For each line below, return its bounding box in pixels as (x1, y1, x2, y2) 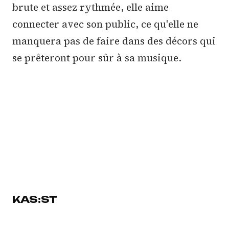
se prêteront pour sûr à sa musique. (12, 51, 181, 64)
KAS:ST (12, 193, 57, 205)
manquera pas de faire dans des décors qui (12, 34, 216, 48)
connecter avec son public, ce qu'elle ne (12, 17, 198, 31)
